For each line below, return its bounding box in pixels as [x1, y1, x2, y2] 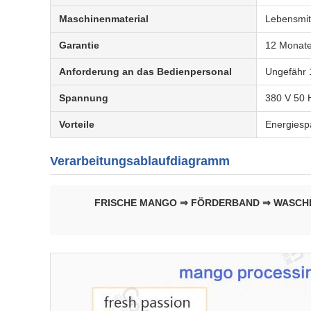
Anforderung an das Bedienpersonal [59, 66, 232, 77]
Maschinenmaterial [59, 13, 149, 24]
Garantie [59, 40, 99, 51]
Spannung [59, 92, 108, 103]
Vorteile [59, 119, 94, 130]
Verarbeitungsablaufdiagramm [50, 154, 230, 168]
